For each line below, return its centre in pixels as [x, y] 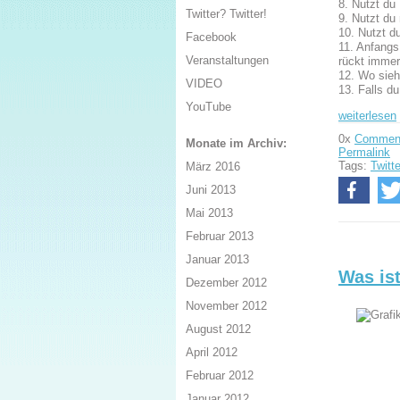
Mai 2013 [209, 213]
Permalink [364, 153]
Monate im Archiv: [236, 144]
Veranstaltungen [227, 61]
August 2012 [218, 329]
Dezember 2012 [226, 283]
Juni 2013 [211, 190]
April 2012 [212, 353]
